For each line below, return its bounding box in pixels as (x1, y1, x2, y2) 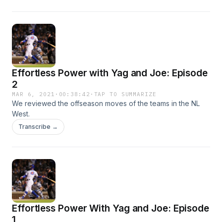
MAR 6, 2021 (12, 91, 55, 98)
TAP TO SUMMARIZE (94, 91, 157, 98)
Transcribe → (18, 123, 58, 130)
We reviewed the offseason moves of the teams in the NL (12, 99, 200, 108)
